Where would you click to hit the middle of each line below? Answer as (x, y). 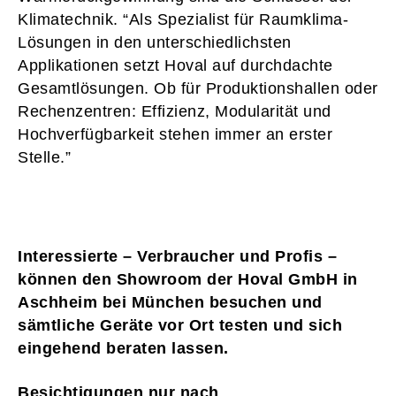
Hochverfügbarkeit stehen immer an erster (175, 134)
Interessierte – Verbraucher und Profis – (177, 256)
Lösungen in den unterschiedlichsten (155, 42)
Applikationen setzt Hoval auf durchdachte (175, 65)
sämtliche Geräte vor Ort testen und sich (180, 325)
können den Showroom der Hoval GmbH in (188, 279)
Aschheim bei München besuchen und (170, 302)
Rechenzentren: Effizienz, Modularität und (175, 111)
